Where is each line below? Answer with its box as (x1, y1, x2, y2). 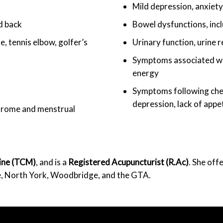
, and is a (36, 157, 68, 167)
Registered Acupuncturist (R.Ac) (68, 157, 189, 167)
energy (132, 68, 159, 78)
